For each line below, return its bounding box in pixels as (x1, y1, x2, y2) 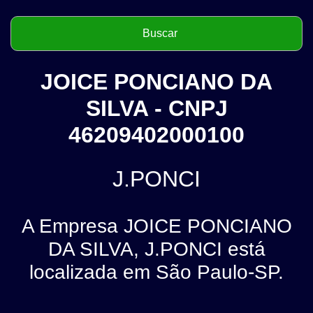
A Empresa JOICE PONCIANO (21, 214, 292, 237)
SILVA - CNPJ (85, 95, 228, 121)
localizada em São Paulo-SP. (29, 261, 284, 283)
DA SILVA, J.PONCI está (48, 238, 265, 260)
